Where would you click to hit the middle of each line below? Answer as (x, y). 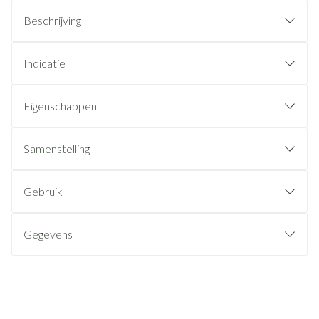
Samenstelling (57, 148)
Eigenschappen (60, 106)
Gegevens (48, 234)
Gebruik (43, 191)
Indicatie (45, 63)
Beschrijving (52, 20)
